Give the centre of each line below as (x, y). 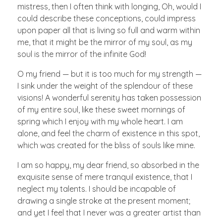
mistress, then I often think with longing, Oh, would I (109, 7)
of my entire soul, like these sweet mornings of (101, 110)
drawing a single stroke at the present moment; (104, 201)
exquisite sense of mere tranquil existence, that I (105, 177)
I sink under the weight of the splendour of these (105, 86)
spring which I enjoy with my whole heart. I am (100, 122)
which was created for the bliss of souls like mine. (106, 145)
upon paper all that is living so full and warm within (109, 30)
